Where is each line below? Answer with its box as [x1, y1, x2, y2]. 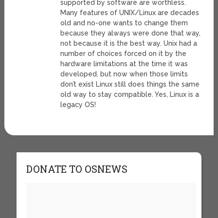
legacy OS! [60, 101, 96, 109]
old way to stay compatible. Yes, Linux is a [60, 91, 200, 99]
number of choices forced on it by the [60, 50, 187, 58]
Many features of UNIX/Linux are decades [60, 9, 200, 17]
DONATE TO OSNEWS [26, 163, 127, 176]
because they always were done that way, [60, 29, 201, 37]
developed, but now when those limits [60, 70, 188, 78]
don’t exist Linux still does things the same [60, 80, 200, 89]
